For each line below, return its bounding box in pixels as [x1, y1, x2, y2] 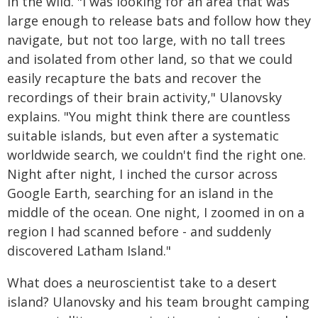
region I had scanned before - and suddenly [7, 223, 271, 240]
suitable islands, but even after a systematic [7, 127, 279, 144]
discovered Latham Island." [7, 242, 171, 259]
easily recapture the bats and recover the [7, 70, 261, 87]
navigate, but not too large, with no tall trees [7, 31, 285, 48]
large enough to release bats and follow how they [7, 12, 311, 29]
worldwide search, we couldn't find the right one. [7, 146, 306, 163]
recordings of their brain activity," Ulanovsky [7, 89, 282, 106]
